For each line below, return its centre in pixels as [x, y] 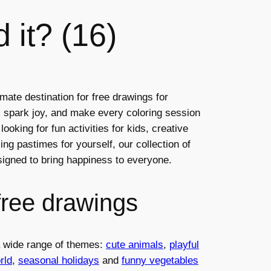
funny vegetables [160, 260]
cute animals [135, 245]
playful [184, 245]
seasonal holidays [59, 260]
